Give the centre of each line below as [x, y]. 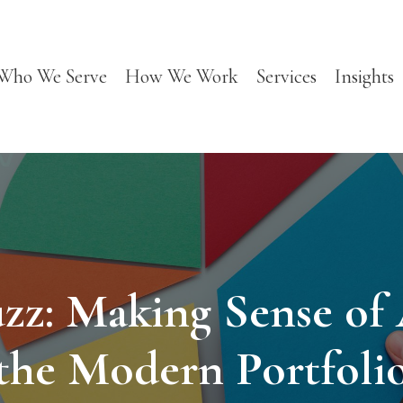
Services [286, 76]
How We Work [181, 76]
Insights [364, 76]
